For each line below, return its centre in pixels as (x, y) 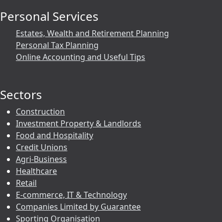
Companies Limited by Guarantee (78, 207)
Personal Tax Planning (57, 45)
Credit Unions (42, 147)
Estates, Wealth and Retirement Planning (92, 33)
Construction (40, 112)
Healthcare (36, 171)
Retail (26, 183)
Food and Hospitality (55, 136)
